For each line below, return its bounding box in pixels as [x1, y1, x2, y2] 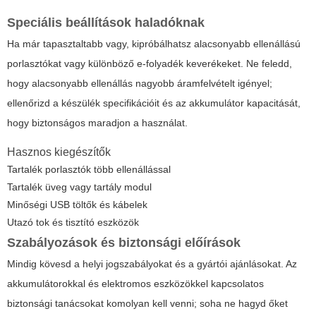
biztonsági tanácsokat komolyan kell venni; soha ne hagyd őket [7, 298, 288, 310]
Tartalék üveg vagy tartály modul [7, 181, 152, 193]
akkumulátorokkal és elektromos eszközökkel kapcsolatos [7, 278, 264, 290]
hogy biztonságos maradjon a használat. [7, 117, 188, 129]
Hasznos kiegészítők [7, 146, 111, 159]
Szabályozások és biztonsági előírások [7, 236, 241, 250]
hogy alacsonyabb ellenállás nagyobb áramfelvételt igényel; [7, 78, 272, 90]
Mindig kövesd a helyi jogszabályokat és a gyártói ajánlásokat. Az [7, 258, 297, 270]
